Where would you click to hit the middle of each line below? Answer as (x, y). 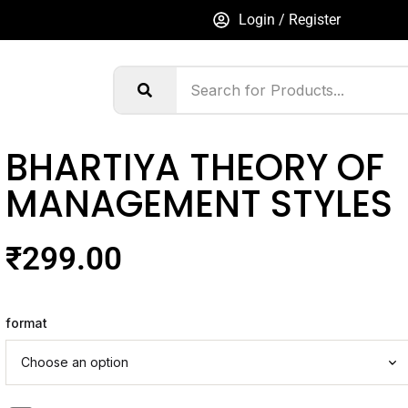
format (26, 322)
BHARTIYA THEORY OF (194, 167)
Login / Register (289, 20)
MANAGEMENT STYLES (199, 204)
